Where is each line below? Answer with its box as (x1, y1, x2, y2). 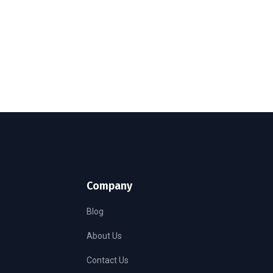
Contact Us (87, 255, 129, 265)
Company (87, 179, 132, 193)
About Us (87, 230, 122, 241)
